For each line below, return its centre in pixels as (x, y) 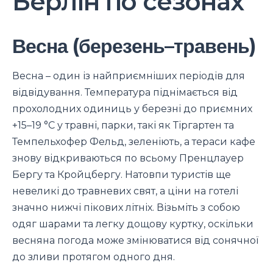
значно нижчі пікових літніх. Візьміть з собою (126, 208)
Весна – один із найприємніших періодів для (129, 76)
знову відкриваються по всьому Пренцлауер (128, 158)
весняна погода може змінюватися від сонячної (135, 241)
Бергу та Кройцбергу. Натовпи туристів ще (122, 175)
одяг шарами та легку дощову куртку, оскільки (133, 224)
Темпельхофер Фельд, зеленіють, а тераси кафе (134, 142)
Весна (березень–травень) (134, 46)
